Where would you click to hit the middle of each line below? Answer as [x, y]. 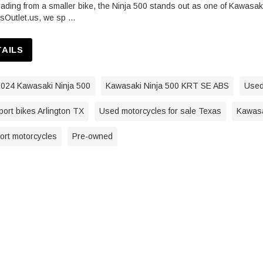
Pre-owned [92, 136]
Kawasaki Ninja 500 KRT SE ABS [167, 86]
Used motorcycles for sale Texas [160, 111]
